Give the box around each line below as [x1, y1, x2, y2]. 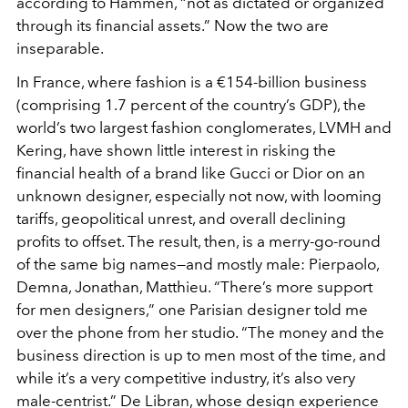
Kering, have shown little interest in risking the [16, 141, 336, 160]
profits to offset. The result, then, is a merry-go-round [16, 232, 381, 251]
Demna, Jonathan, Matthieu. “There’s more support [16, 278, 372, 297]
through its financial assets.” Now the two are [16, 16, 329, 36]
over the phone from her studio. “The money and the [16, 323, 384, 342]
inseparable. [16, 39, 104, 58]
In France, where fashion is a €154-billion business [16, 73, 367, 92]
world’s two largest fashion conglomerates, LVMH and [16, 118, 392, 138]
